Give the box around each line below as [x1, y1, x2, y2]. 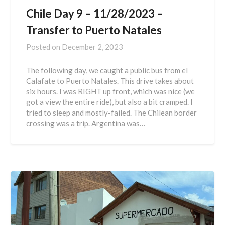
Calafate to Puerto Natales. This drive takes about [26, 76, 194, 86]
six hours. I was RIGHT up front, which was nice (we [26, 87, 195, 96]
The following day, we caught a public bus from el [26, 66, 188, 75]
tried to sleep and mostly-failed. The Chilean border [26, 108, 197, 118]
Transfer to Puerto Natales [26, 23, 162, 37]
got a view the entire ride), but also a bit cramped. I [26, 97, 193, 107]
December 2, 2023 [62, 42, 124, 52]
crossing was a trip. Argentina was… [26, 119, 146, 128]
